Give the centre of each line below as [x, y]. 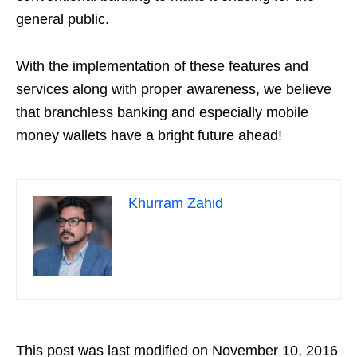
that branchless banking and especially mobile [162, 112]
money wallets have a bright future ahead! [149, 135]
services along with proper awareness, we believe [174, 89]
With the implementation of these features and [162, 66]
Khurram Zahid [176, 203]
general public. [63, 19]
